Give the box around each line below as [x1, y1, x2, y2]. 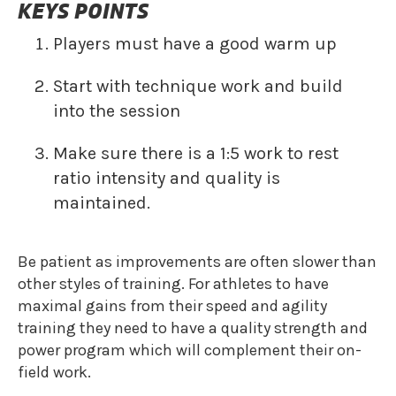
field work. [18, 362, 91, 382]
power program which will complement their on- [18, 340, 362, 360]
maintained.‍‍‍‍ [53, 193, 150, 213]
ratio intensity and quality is [53, 168, 280, 188]
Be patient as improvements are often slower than [18, 252, 377, 271]
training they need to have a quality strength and [18, 318, 368, 338]
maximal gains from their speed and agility [18, 296, 327, 316]
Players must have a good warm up [53, 34, 337, 54]
